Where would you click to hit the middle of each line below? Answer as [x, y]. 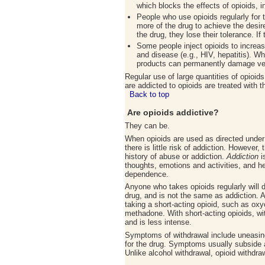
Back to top [149, 95]
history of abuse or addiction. [176, 156]
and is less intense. [158, 222]
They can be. [147, 125]
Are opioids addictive [169, 113]
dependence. [147, 174]
